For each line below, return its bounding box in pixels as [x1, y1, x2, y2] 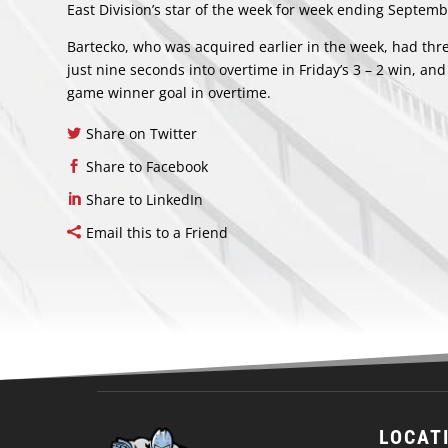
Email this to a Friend [86, 223, 229, 243]
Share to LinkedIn [86, 190, 204, 210]
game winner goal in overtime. [67, 83, 272, 103]
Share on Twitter [86, 124, 198, 144]
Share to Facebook [86, 157, 209, 177]
